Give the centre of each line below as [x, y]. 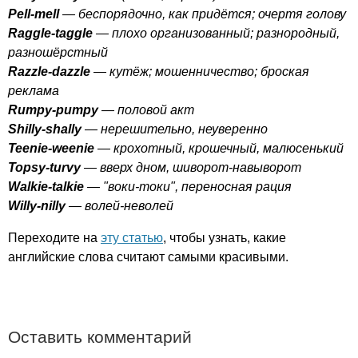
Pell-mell [34, 14]
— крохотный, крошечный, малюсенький [219, 148]
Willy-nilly [37, 205]
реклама [34, 90]
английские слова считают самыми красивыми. [148, 257]
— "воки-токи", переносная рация [188, 186]
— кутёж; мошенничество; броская [200, 71]
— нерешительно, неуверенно [175, 129]
